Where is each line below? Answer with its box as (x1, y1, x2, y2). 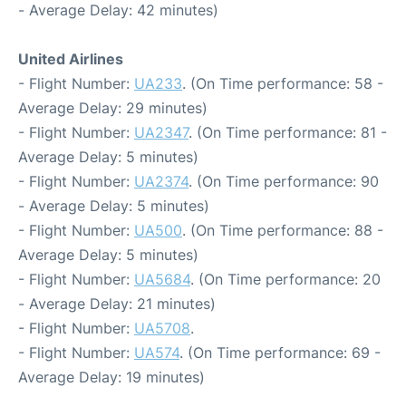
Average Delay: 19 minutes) (18, 368, 205, 387)
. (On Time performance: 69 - (179, 343, 381, 362)
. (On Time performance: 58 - (182, 74, 383, 93)
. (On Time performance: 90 (188, 172, 379, 191)
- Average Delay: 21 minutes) (18, 295, 216, 314)
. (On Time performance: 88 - (182, 221, 383, 240)
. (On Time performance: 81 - (188, 123, 387, 142)
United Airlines (18, 50, 123, 69)
